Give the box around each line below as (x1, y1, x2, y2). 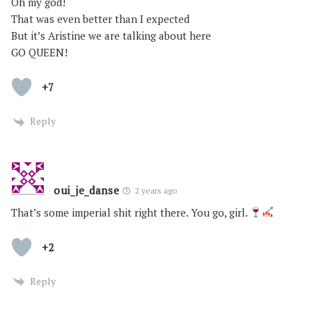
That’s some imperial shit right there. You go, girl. (11, 205, 250, 219)
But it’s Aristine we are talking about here (11, 29, 211, 42)
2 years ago (133, 185, 178, 196)
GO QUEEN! (11, 45, 68, 59)
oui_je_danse (54, 182, 120, 197)
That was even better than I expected (11, 12, 189, 26)
